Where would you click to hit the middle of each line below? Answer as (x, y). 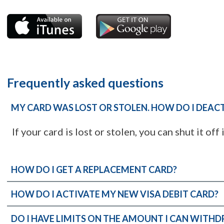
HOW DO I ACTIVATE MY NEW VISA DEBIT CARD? (114, 194)
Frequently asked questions (85, 82)
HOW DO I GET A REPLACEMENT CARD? (94, 169)
